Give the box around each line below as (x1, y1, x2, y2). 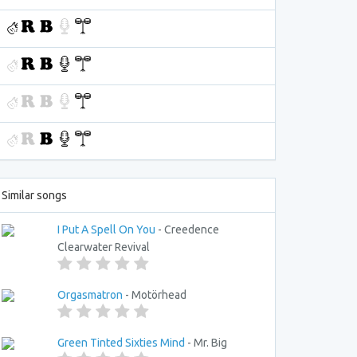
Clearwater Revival (57, 241, 150, 253)
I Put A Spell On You (57, 223, 155, 236)
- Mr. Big (185, 336, 227, 349)
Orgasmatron (57, 288, 123, 301)
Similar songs (2, 189, 67, 202)
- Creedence (155, 223, 219, 236)
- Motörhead (123, 288, 186, 301)
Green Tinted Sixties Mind (57, 336, 185, 349)
